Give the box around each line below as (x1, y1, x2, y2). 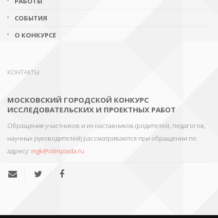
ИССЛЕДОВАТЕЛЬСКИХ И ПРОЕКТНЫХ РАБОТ (7, 105, 176, 114)
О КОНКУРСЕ (15, 31, 56, 39)
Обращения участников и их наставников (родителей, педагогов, (7, 121, 206, 130)
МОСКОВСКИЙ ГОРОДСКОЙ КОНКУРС (7, 95, 149, 105)
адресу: (7, 146, 31, 155)
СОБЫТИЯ (15, 14, 47, 22)
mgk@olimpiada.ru (31, 146, 84, 155)
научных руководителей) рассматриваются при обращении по (7, 134, 197, 143)
